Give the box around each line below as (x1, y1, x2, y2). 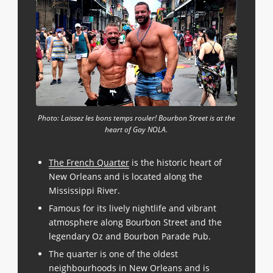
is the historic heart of (129, 157, 222, 169)
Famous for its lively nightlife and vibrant (48, 202, 216, 214)
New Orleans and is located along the (48, 171, 202, 183)
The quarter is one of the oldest (48, 248, 178, 260)
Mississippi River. (48, 185, 120, 197)
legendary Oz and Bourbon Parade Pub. (48, 230, 211, 243)
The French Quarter (48, 157, 129, 169)
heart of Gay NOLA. (105, 124, 168, 135)
